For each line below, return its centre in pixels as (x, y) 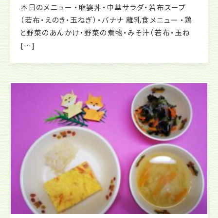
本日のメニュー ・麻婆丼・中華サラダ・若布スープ (103, 7)
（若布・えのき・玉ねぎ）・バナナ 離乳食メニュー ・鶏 (107, 20)
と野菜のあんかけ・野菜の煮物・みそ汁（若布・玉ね (105, 33)
